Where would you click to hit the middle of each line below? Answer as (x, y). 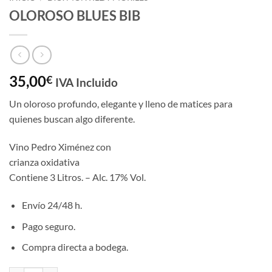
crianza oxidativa (44, 162)
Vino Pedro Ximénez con (60, 147)
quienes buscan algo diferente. (72, 119)
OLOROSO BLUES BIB (75, 15)
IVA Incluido (87, 83)
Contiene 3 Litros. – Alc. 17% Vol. (77, 177)
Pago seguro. (48, 226)
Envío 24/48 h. (52, 205)
